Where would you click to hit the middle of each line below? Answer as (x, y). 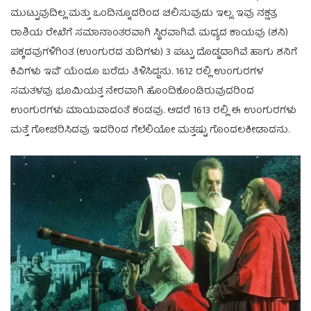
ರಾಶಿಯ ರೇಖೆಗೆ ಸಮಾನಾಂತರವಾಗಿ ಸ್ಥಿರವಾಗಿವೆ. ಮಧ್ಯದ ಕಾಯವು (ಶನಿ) (149, 33)
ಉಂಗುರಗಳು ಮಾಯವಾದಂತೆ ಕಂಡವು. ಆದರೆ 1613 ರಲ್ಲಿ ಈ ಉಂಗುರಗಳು (153, 111)
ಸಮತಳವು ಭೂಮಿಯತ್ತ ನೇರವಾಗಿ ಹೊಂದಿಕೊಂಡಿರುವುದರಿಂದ (132, 91)
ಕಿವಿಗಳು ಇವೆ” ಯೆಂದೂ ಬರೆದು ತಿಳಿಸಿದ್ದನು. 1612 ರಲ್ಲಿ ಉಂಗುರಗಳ (137, 72)
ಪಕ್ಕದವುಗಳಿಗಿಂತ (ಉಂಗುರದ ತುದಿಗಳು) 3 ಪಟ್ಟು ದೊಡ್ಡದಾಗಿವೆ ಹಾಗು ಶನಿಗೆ (154, 52)
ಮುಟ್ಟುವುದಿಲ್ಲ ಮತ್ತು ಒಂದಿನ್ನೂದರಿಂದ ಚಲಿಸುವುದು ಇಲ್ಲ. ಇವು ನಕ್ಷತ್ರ (144, 14)
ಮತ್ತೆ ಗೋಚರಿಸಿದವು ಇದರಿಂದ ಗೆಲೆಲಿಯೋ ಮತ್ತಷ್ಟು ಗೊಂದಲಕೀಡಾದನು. (150, 130)
